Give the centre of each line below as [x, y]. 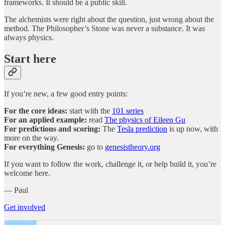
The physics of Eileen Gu [145, 120]
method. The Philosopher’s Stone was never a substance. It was [104, 29]
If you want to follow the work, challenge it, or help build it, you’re [110, 164]
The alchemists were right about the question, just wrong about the [109, 20]
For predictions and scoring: [52, 129]
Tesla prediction [142, 129]
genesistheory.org [133, 147]
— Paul [16, 190]
